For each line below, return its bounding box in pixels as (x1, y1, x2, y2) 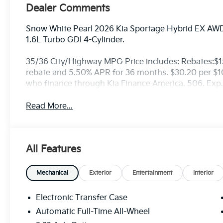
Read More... (26, 101, 73, 111)
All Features (26, 143, 81, 155)
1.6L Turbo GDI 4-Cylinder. (26, 35, 125, 45)
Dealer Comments (26, 2, 111, 14)
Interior (193, 169, 214, 177)
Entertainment (132, 169, 173, 177)
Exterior (89, 169, 112, 177)
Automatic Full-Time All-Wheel (36, 207, 151, 217)
